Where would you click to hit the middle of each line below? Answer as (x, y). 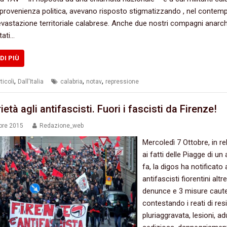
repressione (122, 81)
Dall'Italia (30, 81)
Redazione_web (61, 126)
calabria (71, 81)
